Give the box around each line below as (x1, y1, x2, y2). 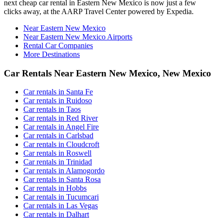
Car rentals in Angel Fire (23, 123, 99, 131)
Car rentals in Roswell (23, 149, 91, 158)
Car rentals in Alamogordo (23, 166, 105, 175)
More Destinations (23, 50, 80, 58)
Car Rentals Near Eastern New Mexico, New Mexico (4, 68, 211, 78)
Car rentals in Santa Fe (23, 88, 93, 96)
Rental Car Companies (23, 41, 93, 50)
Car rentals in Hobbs (23, 184, 87, 193)
